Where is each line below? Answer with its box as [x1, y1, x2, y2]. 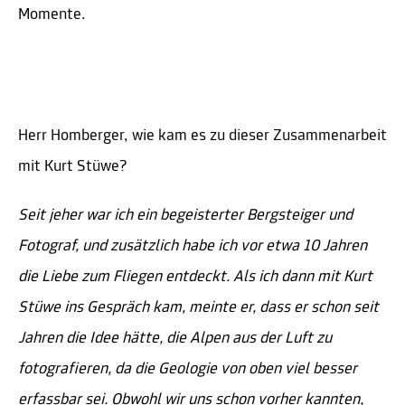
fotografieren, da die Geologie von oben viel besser [18, 361, 357, 379]
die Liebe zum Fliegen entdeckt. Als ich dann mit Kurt [18, 268, 372, 287]
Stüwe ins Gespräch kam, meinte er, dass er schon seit [18, 299, 379, 317]
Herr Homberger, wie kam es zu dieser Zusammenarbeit [18, 127, 387, 146]
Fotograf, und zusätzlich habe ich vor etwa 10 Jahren [18, 238, 367, 256]
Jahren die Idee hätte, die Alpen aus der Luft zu [18, 330, 332, 348]
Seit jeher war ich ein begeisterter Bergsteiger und [18, 207, 353, 225]
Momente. [18, 6, 86, 24]
